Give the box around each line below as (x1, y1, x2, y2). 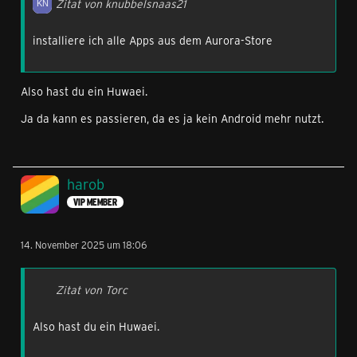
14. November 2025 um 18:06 (21, 238, 147, 251)
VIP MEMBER (73, 196, 117, 209)
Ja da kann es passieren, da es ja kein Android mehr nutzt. (21, 111, 324, 126)
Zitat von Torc (56, 282, 127, 297)
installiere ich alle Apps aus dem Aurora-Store (33, 33, 273, 48)
